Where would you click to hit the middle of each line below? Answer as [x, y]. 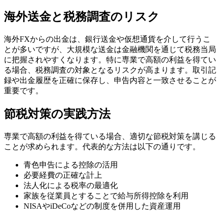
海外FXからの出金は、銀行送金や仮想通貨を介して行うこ [107, 39]
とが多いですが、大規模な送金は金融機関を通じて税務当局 [110, 50]
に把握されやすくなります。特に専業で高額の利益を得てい [110, 60]
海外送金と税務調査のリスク [82, 17]
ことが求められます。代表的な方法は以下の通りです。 [102, 147]
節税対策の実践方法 [57, 114]
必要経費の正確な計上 [63, 175]
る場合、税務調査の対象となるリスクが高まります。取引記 [110, 70]
